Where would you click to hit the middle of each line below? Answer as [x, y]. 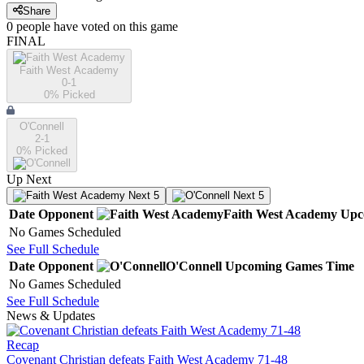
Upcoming [253, 266]
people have [47, 27]
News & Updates [51, 316]
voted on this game [128, 27]
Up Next [29, 180]
